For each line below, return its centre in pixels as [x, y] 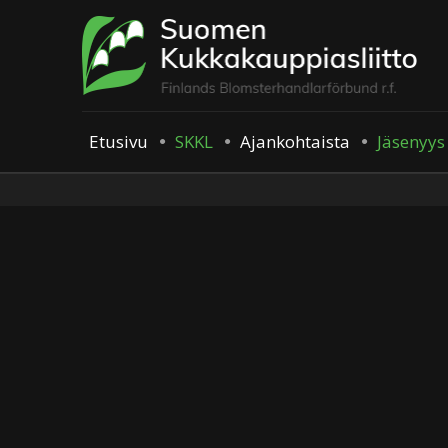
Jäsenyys [411, 141]
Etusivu [118, 141]
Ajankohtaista [295, 141]
